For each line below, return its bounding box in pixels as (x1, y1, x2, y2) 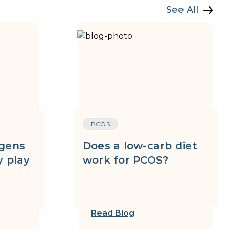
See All (166, 4, 198, 15)
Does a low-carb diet (82, 140, 197, 152)
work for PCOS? (82, 154, 169, 166)
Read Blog (90, 208, 134, 218)
